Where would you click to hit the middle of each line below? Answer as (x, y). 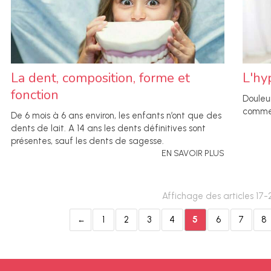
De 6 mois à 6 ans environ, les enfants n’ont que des (116, 116)
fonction (35, 95)
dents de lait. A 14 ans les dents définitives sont (108, 129)
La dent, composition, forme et (100, 78)
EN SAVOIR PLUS (193, 154)
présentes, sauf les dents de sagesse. (87, 141)
